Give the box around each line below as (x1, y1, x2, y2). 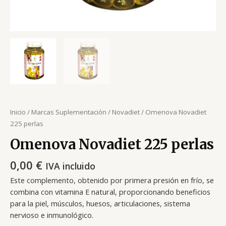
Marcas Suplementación (31, 107, 106, 117)
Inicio (10, 107, 26, 117)
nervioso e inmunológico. (10, 209, 93, 220)
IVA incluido (45, 160, 95, 173)
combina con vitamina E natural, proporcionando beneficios (10, 186, 210, 197)
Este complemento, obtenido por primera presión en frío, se (10, 175, 214, 185)
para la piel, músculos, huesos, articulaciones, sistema (10, 198, 190, 208)
